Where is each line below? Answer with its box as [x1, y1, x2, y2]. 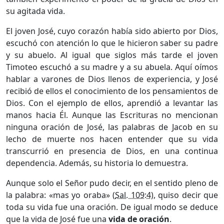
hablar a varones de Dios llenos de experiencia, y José [6, 73, 218, 84]
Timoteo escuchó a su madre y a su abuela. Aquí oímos [6, 61, 218, 72]
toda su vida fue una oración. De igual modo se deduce [6, 201, 218, 212]
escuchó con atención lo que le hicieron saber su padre [6, 37, 218, 48]
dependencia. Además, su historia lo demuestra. [6, 157, 188, 168]
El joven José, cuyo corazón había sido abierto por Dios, [6, 25, 218, 36]
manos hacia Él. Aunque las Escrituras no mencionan [6, 109, 218, 120]
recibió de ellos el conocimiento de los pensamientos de [6, 85, 218, 96]
